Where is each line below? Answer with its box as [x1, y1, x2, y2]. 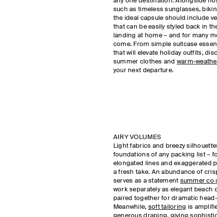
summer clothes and [113, 59, 177, 65]
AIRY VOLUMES [113, 134, 163, 140]
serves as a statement [113, 178, 180, 184]
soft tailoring [148, 204, 186, 210]
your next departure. [113, 67, 175, 74]
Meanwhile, [113, 204, 148, 210]
